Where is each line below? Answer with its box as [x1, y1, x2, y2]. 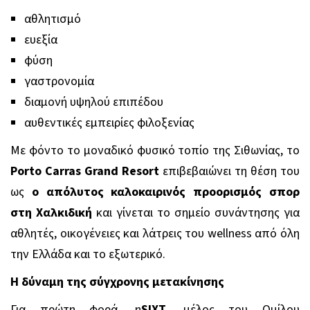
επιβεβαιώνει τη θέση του [159, 162, 300, 180]
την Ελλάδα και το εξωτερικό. [10, 245, 165, 263]
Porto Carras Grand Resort [10, 162, 159, 180]
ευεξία [24, 30, 57, 48]
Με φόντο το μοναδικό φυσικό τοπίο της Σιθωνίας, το [10, 141, 300, 159]
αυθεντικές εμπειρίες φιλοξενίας [24, 113, 194, 131]
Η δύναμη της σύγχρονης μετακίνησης [10, 273, 224, 291]
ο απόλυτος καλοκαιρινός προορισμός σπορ [31, 183, 300, 201]
